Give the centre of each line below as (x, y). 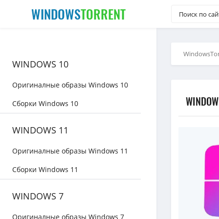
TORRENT (103, 14)
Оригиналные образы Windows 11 (70, 151)
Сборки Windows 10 (45, 103)
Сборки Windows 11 (45, 169)
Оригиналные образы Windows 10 (70, 85)
